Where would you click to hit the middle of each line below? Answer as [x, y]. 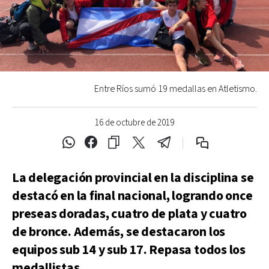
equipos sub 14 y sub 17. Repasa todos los [129, 250]
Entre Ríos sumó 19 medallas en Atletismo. [176, 89]
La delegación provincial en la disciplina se [133, 178]
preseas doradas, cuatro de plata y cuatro [129, 214]
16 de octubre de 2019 [134, 123]
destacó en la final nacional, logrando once [132, 196]
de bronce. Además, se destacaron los [119, 232]
